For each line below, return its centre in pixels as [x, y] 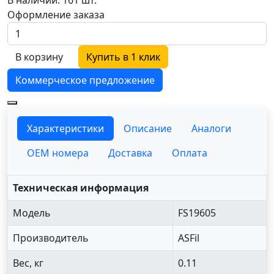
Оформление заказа [56, 14]
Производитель [51, 238]
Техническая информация [81, 187]
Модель [32, 213]
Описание [148, 128]
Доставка [130, 153]
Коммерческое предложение [85, 80]
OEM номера [58, 153]
